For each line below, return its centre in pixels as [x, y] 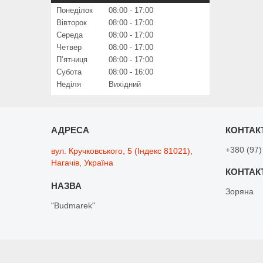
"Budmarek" [73, 206]
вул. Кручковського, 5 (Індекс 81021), [122, 151]
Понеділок [75, 11]
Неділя [69, 85]
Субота [69, 72]
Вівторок [72, 23]
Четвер [69, 48]
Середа [70, 35]
